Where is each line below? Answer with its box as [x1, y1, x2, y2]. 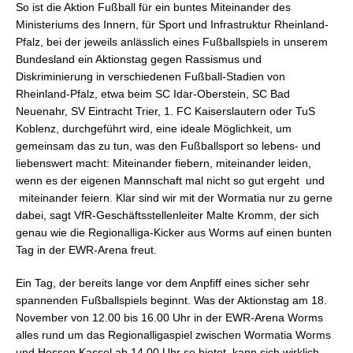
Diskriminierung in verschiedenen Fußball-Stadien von [16, 70, 285, 84]
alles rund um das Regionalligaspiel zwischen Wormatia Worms [16, 329, 331, 342]
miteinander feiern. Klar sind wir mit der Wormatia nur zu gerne [19, 191, 333, 205]
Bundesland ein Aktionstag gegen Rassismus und [16, 53, 262, 66]
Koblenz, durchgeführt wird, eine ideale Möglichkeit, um [16, 122, 292, 136]
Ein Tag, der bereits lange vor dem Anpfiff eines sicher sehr [16, 277, 310, 290]
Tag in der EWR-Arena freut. [16, 243, 157, 257]
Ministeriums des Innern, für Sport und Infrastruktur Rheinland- [16, 18, 329, 32]
